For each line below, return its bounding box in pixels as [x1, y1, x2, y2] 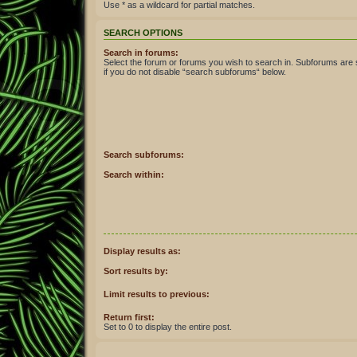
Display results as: [104, 246, 181, 257]
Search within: [104, 169, 164, 179]
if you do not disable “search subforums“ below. [104, 66, 286, 76]
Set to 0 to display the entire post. [104, 321, 232, 331]
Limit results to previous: [104, 288, 210, 299]
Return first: [104, 312, 155, 322]
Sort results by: [104, 265, 168, 276]
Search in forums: [104, 47, 178, 57]
